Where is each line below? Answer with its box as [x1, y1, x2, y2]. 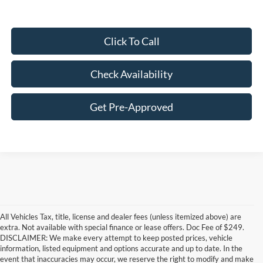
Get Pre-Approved [90, 100, 174, 114]
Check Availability [90, 68, 173, 81]
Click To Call [103, 35, 160, 48]
